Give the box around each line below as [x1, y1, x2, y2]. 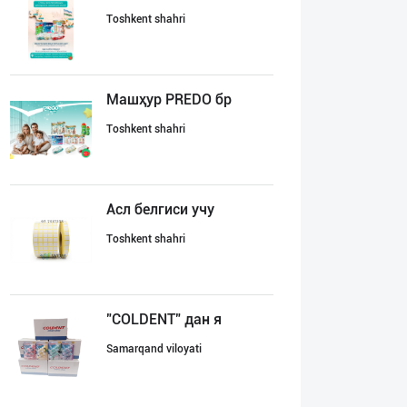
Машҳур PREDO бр [106, 91, 232, 108]
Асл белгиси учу [106, 201, 214, 218]
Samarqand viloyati [106, 342, 202, 355]
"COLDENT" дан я [106, 311, 222, 328]
